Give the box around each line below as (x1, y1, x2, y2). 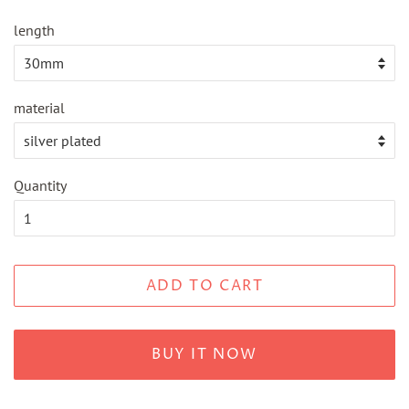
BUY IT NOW (152, 344, 257, 365)
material (14, 98, 65, 117)
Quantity (14, 175, 67, 194)
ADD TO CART (145, 275, 264, 296)
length (14, 20, 55, 39)
